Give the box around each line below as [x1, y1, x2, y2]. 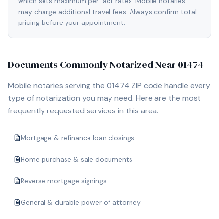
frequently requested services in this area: [8, 106, 158, 116]
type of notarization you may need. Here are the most [8, 93, 201, 103]
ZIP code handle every [130, 80, 210, 90]
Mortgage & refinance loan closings [21, 133, 134, 142]
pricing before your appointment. [18, 18, 125, 27]
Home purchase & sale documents [21, 155, 132, 164]
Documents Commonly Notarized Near [8, 58, 178, 71]
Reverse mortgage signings [21, 176, 107, 185]
